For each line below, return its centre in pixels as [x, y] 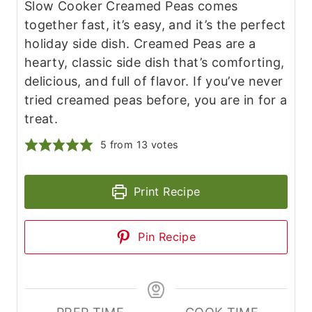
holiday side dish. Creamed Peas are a [140, 43]
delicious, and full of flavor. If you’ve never [154, 81]
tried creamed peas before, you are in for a [156, 100]
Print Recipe [165, 191]
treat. [41, 118]
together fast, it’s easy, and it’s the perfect [155, 24]
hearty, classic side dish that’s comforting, [155, 62]
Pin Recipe [165, 236]
